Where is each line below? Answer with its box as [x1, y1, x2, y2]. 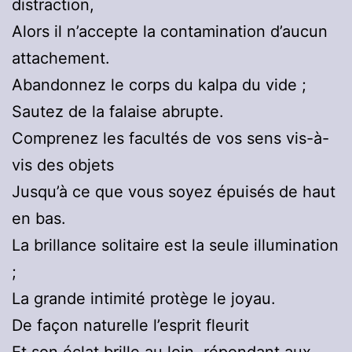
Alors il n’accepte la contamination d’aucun [12, 22, 328, 42]
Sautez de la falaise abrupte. [12, 102, 224, 122]
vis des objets [12, 156, 114, 175]
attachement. [12, 49, 110, 68]
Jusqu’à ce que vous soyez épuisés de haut [12, 182, 335, 202]
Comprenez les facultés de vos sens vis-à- [12, 129, 329, 148]
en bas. [12, 209, 66, 229]
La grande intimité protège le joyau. [12, 289, 276, 309]
